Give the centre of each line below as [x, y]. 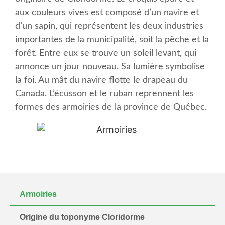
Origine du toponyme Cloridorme [82, 217]
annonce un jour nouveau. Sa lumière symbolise [110, 67]
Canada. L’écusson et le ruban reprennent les [104, 94]
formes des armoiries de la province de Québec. [111, 107]
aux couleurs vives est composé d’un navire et [107, 12]
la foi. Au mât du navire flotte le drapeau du [101, 80]
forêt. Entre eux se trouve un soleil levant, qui [106, 53]
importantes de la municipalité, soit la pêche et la [112, 39]
